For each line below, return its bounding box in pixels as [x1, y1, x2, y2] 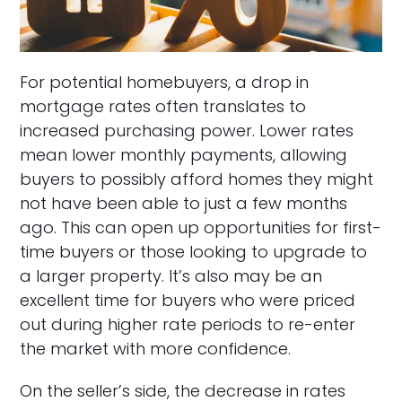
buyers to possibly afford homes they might [20, 168, 374, 191]
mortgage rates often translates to [20, 95, 307, 118]
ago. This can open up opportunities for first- [20, 216, 382, 240]
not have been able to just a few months [20, 192, 348, 215]
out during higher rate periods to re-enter [20, 313, 356, 336]
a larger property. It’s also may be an [20, 265, 323, 288]
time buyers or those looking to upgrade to [20, 240, 368, 264]
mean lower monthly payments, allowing [20, 144, 348, 167]
